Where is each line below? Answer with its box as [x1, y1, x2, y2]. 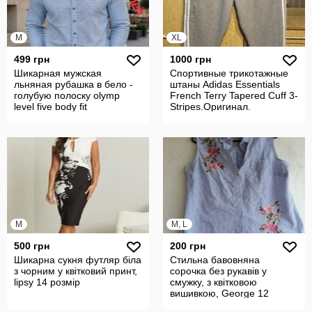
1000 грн [170, 54, 211, 65]
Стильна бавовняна [170, 254, 260, 265]
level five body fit [14, 101, 87, 112]
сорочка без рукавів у [170, 265, 267, 276]
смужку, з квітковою [170, 276, 257, 288]
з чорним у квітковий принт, [14, 265, 137, 276]
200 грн [170, 240, 205, 251]
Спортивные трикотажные [170, 68, 288, 79]
